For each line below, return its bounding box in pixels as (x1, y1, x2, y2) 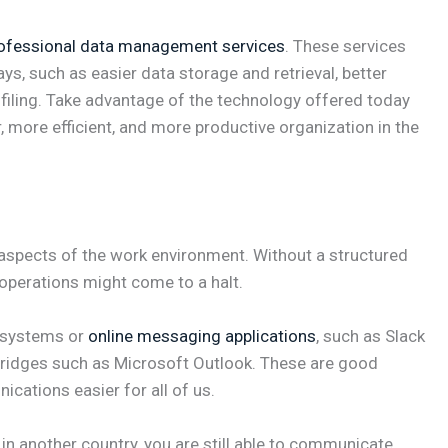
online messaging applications (88, 326, 316, 347)
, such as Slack (316, 326, 425, 347)
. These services (285, 35, 406, 56)
